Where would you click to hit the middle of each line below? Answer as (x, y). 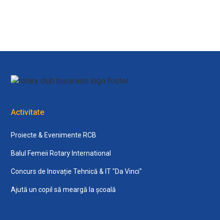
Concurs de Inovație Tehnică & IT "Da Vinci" (77, 171)
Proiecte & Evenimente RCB (54, 135)
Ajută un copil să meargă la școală (64, 189)
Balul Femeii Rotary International (61, 153)
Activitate (28, 112)
